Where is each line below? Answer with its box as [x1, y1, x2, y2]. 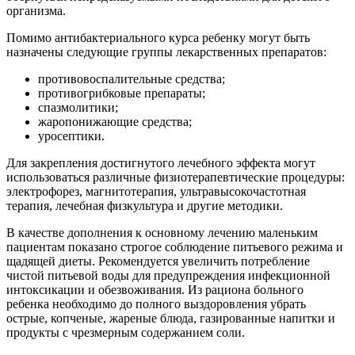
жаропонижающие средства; [38, 115, 192, 129]
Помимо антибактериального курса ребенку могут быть [6, 31, 310, 45]
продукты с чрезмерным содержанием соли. [6, 326, 245, 340]
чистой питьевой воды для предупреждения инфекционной [6, 269, 330, 283]
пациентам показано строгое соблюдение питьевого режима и [6, 240, 343, 254]
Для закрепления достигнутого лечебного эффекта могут [6, 156, 315, 170]
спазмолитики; [38, 101, 118, 115]
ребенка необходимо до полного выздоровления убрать [6, 297, 306, 311]
